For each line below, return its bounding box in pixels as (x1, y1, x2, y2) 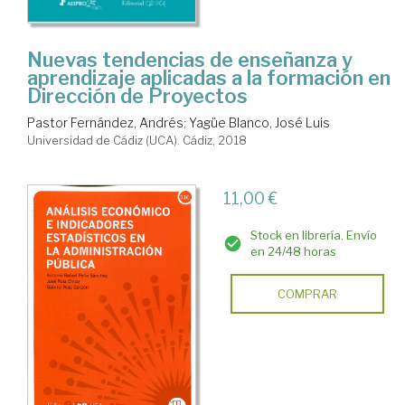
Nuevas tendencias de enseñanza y (27, 48, 353, 72)
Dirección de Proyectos (27, 84, 248, 108)
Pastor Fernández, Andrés (27, 115, 184, 131)
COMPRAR (277, 287, 337, 302)
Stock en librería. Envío (250, 228, 377, 243)
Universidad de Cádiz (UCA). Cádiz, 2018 (27, 133, 247, 148)
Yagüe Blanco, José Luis (189, 115, 330, 131)
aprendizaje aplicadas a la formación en (27, 66, 391, 90)
